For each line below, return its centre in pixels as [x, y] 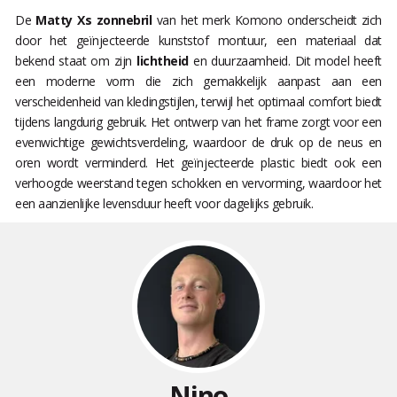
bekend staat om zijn [76, 61]
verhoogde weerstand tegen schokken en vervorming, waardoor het [198, 183]
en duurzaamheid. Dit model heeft [285, 61]
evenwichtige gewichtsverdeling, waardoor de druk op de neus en [198, 143]
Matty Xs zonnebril [94, 20]
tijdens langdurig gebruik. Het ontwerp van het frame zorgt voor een [198, 122]
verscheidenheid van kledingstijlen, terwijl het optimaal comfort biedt [198, 102]
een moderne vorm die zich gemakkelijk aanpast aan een [198, 82]
